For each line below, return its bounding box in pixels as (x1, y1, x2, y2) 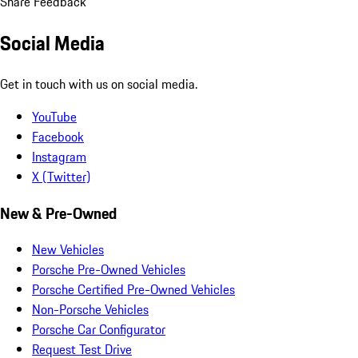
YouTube (32, 106, 77, 126)
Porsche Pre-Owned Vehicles (32, 260, 185, 280)
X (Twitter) (32, 166, 90, 186)
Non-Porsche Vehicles (32, 300, 149, 320)
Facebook (32, 126, 84, 146)
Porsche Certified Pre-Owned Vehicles (32, 280, 235, 300)
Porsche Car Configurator (32, 320, 165, 340)
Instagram (32, 146, 86, 166)
